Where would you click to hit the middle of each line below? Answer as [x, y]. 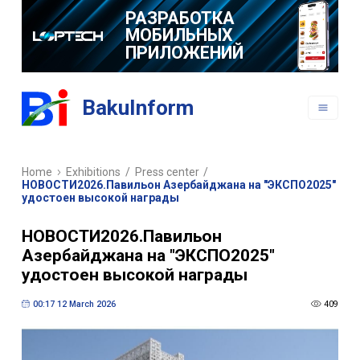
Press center [167, 172]
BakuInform [138, 108]
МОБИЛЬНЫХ [179, 35]
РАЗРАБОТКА [180, 18]
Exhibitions [94, 172]
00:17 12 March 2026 [74, 304]
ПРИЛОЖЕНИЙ [184, 52]
